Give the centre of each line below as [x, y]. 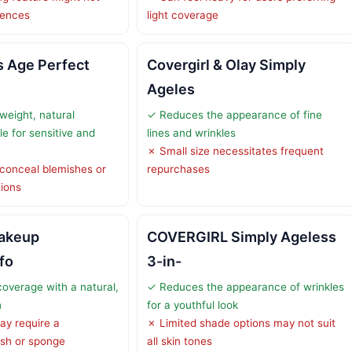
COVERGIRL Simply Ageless [242, 236]
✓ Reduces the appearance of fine [235, 114]
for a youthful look [192, 304]
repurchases [178, 169]
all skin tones [180, 341]
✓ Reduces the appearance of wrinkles [246, 286]
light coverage [183, 15]
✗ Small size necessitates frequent [235, 150]
